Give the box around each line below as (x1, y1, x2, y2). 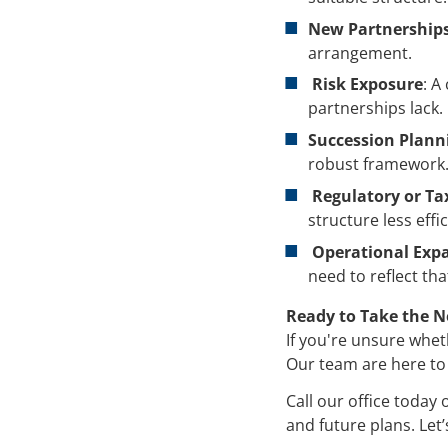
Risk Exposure (312, 73, 423, 96)
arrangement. (308, 41, 412, 64)
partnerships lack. (308, 97, 443, 120)
